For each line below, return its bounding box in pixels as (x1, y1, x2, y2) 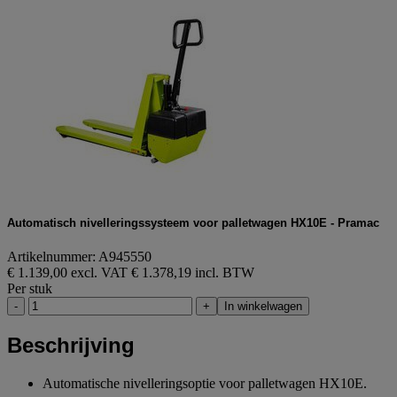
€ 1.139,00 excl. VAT (7, 265, 131, 281)
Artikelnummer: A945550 (7, 249, 152, 265)
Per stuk (7, 281, 52, 297)
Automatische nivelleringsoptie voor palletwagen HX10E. (43, 375, 367, 391)
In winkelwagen (224, 300, 302, 314)
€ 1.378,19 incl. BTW (131, 265, 254, 281)
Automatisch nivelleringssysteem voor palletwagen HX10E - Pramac (7, 215, 379, 230)
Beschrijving (7, 332, 135, 357)
